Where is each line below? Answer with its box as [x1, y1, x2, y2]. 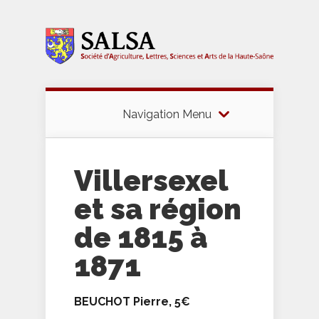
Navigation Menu [122, 108, 211, 122]
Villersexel [74, 164, 228, 198]
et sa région [74, 192, 241, 226]
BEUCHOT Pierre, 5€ [74, 295, 190, 309]
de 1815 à [74, 221, 207, 255]
